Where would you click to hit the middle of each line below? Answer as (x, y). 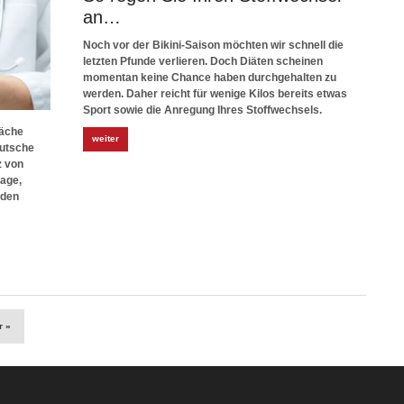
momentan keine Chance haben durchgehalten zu (210, 78)
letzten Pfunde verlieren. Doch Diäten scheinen (203, 61)
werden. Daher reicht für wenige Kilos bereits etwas (215, 94)
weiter (106, 138)
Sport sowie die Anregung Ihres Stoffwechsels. (202, 110)
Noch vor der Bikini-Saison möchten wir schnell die (213, 45)
